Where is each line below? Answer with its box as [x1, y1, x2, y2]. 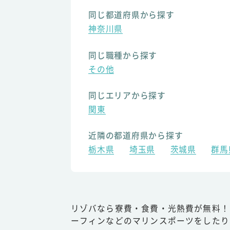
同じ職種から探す [88, 49, 158, 61]
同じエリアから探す [88, 89, 166, 101]
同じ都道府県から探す [88, 9, 175, 21]
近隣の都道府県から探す [88, 129, 183, 142]
